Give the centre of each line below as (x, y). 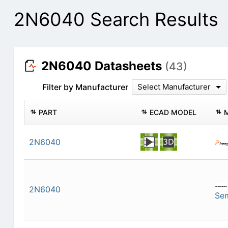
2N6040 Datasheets (103, 66)
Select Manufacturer (174, 87)
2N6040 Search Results (116, 20)
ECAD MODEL (173, 112)
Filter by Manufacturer (85, 87)
